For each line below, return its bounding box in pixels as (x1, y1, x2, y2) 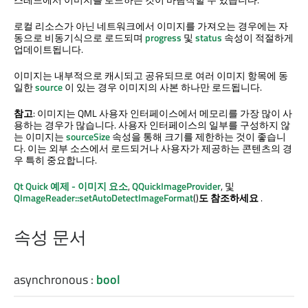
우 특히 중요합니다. (14, 152, 97, 167)
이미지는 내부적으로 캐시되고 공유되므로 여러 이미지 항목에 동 (14, 67, 288, 82)
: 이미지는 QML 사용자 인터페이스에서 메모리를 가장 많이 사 (33, 105, 292, 120)
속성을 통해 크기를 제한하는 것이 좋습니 (110, 129, 286, 144)
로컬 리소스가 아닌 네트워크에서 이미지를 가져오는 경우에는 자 (14, 18, 288, 33)
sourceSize (66, 129, 110, 144)
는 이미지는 (14, 129, 66, 144)
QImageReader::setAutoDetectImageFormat (14, 190, 193, 205)
